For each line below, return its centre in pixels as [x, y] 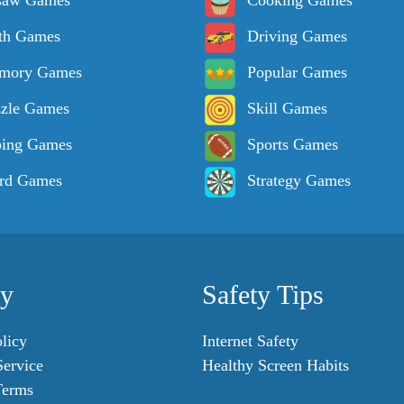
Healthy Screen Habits [275, 366]
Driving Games [297, 37]
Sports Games [293, 145]
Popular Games [297, 73]
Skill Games [287, 109]
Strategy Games [299, 181]
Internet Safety [250, 341]
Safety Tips [263, 295]
